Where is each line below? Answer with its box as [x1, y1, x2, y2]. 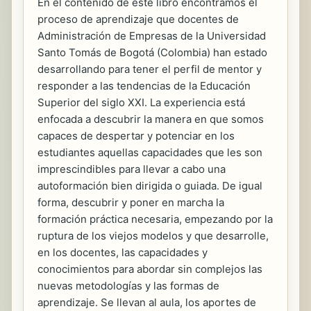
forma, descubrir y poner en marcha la [37, 195, 224, 209]
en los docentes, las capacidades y [37, 245, 208, 259]
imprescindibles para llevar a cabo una [37, 162, 226, 176]
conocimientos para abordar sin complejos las [37, 262, 262, 276]
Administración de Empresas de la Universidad [37, 28, 266, 42]
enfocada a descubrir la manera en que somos [37, 112, 264, 126]
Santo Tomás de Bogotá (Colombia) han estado [37, 45, 267, 59]
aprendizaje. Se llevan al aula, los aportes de [37, 295, 256, 309]
